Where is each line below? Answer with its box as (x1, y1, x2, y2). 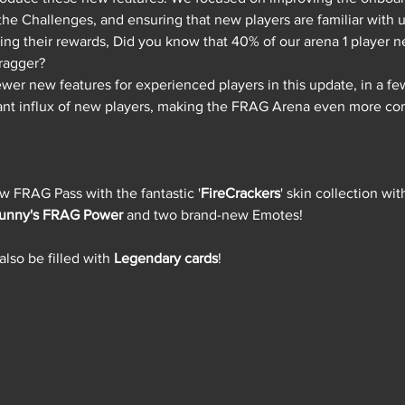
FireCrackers (201, 185, 280, 202)
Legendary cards (114, 250, 218, 267)
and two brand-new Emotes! (127, 207, 303, 223)
